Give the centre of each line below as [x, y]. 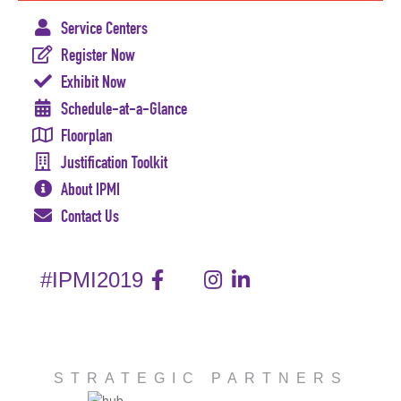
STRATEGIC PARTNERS [200, 379]
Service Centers [101, 28]
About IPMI [87, 189]
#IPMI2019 [92, 280]
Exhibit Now [90, 82]
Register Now [94, 55]
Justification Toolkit [111, 162]
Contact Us [86, 216]
